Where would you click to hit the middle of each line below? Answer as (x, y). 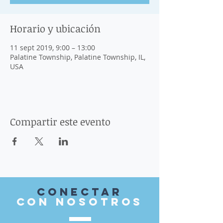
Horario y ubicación (55, 28)
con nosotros (80, 202)
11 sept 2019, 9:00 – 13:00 (53, 48)
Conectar (80, 192)
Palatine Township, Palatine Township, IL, (78, 57)
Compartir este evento (60, 121)
